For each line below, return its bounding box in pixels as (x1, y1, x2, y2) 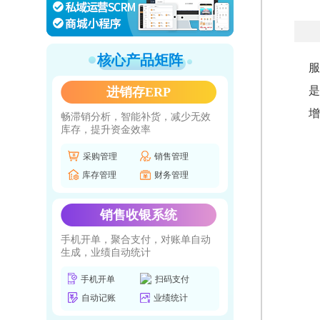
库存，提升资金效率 (61, 124, 151, 135)
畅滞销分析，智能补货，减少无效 (61, 111, 211, 122)
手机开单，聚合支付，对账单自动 (61, 234, 211, 245)
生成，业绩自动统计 (61, 247, 151, 258)
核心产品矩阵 (97, 52, 183, 68)
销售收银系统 (100, 208, 177, 222)
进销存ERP (106, 85, 171, 99)
